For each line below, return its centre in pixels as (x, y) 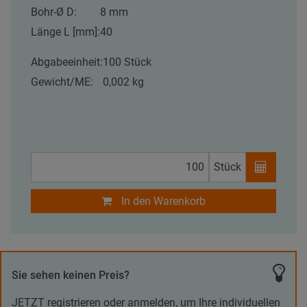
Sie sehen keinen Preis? (71, 275)
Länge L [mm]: (65, 32)
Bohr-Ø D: (54, 12)
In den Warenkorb (163, 201)
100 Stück (127, 62)
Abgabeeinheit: (67, 62)
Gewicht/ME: (62, 82)
